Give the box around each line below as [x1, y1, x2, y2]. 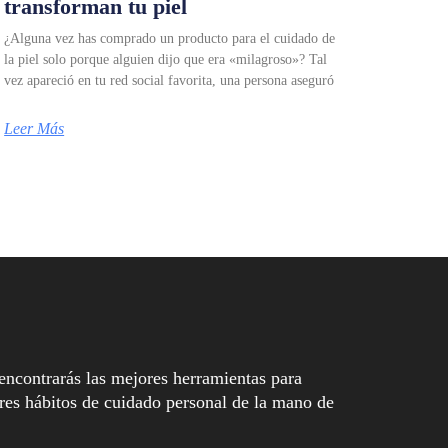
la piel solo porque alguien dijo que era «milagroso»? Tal [4, 51, 328, 67]
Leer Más [4, 119, 65, 137]
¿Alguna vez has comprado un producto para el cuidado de [4, 30, 336, 46]
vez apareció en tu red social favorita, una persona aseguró [4, 72, 335, 88]
